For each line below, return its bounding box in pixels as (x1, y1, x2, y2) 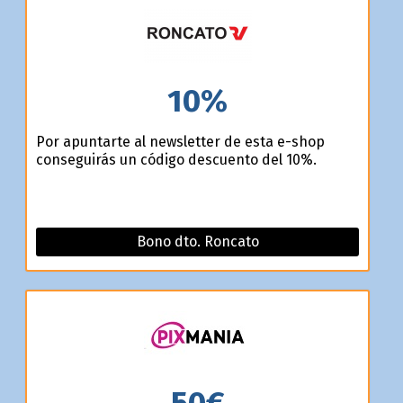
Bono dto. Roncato (136, 232, 259, 250)
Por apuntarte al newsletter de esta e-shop (35, 132, 325, 150)
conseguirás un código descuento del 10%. (35, 150, 317, 168)
